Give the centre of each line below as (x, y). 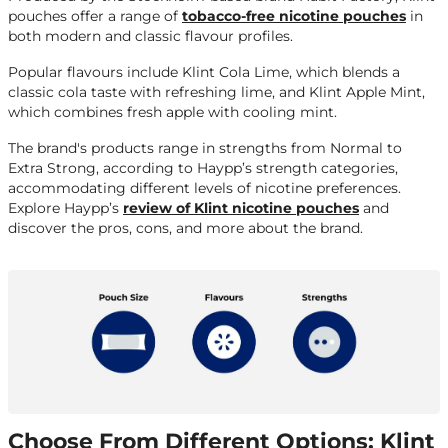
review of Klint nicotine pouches (241, 208)
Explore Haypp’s (65, 208)
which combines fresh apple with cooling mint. (174, 112)
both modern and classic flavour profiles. (150, 36)
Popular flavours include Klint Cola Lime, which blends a (204, 72)
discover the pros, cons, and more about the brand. (187, 228)
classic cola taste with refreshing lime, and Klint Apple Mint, (216, 92)
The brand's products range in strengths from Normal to (205, 148)
